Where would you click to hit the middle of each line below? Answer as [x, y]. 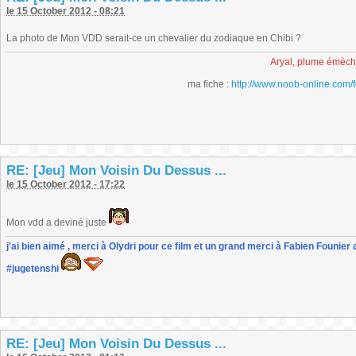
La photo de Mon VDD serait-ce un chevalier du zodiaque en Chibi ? [154, 38]
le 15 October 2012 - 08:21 [66, 11]
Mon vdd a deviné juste [58, 222]
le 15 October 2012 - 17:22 [66, 184]
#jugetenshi [33, 269]
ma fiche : [209, 84]
